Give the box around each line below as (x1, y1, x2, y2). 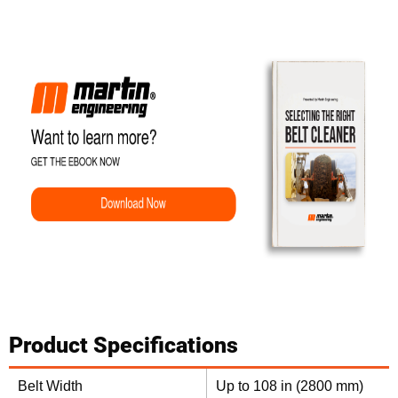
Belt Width (18, 378, 83, 394)
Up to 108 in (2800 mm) (216, 378, 363, 394)
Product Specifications (9, 332, 238, 359)
